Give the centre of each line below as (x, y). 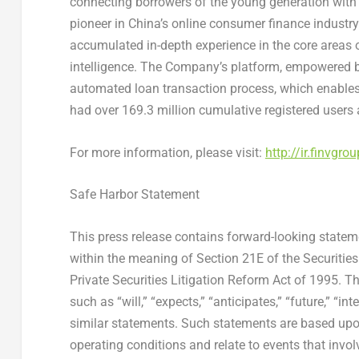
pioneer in (99, 24)
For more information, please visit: (167, 152)
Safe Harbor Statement (134, 195)
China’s (148, 24)
